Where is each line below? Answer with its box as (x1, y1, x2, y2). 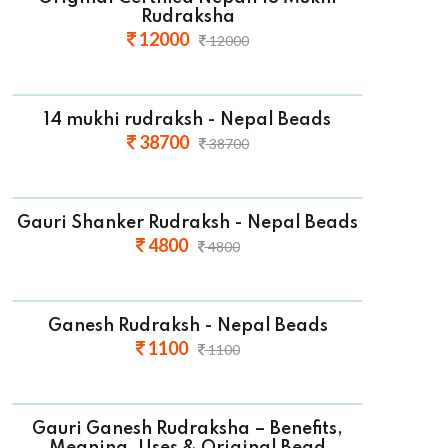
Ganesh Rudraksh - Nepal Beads (47, 317, 328, 336)
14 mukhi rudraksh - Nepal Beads (44, 111, 331, 130)
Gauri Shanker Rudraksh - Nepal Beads (17, 214, 358, 233)
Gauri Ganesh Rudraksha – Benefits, (32, 420, 343, 439)
